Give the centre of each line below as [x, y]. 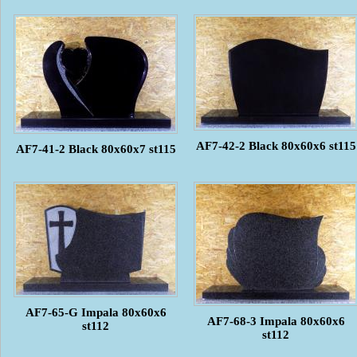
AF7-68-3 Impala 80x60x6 [276, 321]
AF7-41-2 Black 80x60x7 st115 [96, 149]
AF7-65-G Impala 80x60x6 [96, 312]
